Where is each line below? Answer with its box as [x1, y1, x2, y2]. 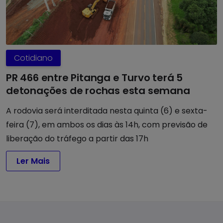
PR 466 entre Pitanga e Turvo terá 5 [6, 71, 183, 85]
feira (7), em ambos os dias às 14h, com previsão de [6, 119, 208, 131]
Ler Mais [16, 155, 50, 167]
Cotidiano [14, 52, 53, 64]
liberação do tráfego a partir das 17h [6, 133, 148, 145]
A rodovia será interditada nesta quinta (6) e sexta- [6, 105, 208, 117]
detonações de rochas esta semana [6, 84, 190, 98]
